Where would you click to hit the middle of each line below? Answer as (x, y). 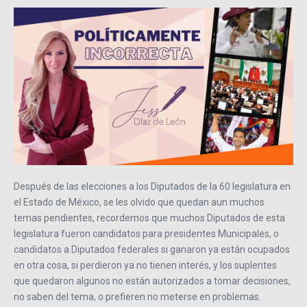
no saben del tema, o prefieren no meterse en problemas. (137, 296)
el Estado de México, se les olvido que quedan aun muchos (139, 202)
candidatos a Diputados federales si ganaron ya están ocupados (152, 249)
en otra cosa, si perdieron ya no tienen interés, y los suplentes (145, 265)
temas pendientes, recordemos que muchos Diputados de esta (149, 218)
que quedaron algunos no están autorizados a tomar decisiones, (152, 281)
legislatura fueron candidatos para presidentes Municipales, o (147, 233)
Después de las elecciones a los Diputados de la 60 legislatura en (152, 186)
